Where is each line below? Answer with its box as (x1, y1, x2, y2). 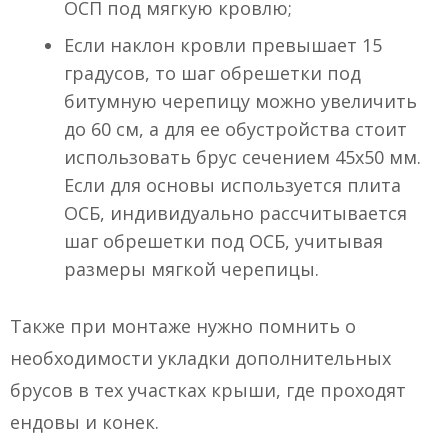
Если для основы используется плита (64, 173, 401, 198)
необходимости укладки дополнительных (10, 346, 391, 371)
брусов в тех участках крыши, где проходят (10, 378, 406, 403)
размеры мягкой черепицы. (64, 257, 319, 282)
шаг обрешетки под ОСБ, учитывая (64, 229, 383, 254)
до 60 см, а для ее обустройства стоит (64, 117, 407, 142)
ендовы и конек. (10, 410, 159, 435)
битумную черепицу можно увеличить (64, 89, 417, 114)
